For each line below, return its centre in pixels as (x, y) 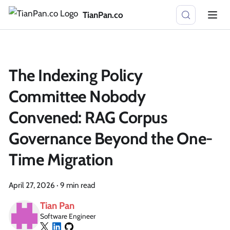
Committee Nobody (77, 96)
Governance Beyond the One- (111, 138)
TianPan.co (103, 15)
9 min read (78, 185)
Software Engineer (68, 216)
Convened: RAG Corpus (88, 117)
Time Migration (61, 159)
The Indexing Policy (76, 75)
